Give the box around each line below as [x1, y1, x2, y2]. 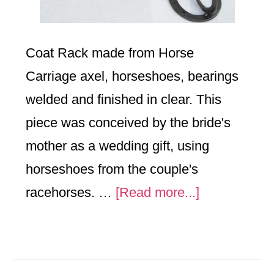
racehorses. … [26, 185, 116, 200]
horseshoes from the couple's [26, 161, 199, 177]
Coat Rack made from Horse [26, 45, 194, 61]
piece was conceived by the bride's [26, 115, 231, 130]
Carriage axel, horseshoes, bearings [26, 68, 239, 84]
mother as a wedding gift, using [26, 138, 210, 154]
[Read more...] [116, 185, 200, 200]
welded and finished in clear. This [26, 92, 222, 107]
